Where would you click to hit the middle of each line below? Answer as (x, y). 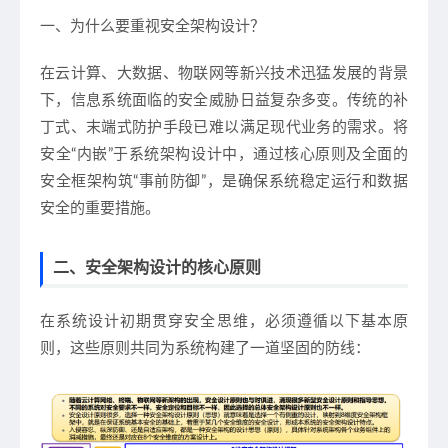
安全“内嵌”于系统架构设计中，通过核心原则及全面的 (224, 154)
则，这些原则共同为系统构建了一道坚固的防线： (205, 348)
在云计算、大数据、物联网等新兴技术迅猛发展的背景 (224, 73)
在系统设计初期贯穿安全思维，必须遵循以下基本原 (224, 321)
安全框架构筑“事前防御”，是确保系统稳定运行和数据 (224, 181)
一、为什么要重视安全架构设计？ (152, 26)
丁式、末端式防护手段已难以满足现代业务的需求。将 (224, 127)
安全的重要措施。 (100, 208)
